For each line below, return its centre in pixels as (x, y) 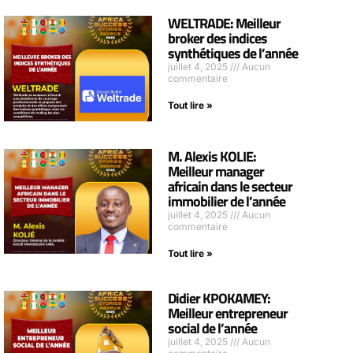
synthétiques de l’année (233, 54)
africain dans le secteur (230, 186)
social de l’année (213, 328)
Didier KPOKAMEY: (219, 298)
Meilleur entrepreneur (228, 313)
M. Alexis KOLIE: (212, 156)
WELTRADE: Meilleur (225, 24)
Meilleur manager (216, 171)
